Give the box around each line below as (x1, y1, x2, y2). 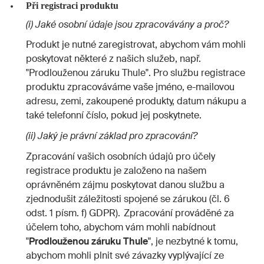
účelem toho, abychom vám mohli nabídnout (26, 220, 216, 233)
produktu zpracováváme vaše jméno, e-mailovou (26, 81, 235, 94)
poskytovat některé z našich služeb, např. (26, 52, 201, 65)
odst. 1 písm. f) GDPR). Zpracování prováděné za (26, 206, 234, 219)
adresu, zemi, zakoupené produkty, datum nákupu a (26, 95, 246, 108)
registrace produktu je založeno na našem (26, 164, 206, 177)
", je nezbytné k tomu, (148, 235, 238, 247)
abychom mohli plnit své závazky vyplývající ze (26, 249, 224, 262)
